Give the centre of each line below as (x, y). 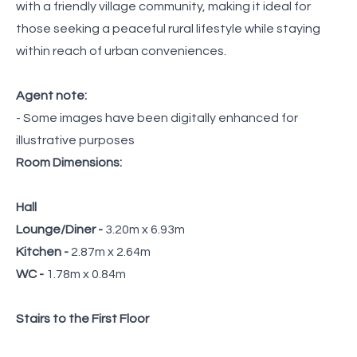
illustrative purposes (75, 140)
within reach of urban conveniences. (121, 51)
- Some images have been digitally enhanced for (157, 118)
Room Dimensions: (69, 162)
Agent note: (51, 95)
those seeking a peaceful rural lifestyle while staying (168, 28)
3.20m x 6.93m (145, 229)
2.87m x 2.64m (111, 251)
